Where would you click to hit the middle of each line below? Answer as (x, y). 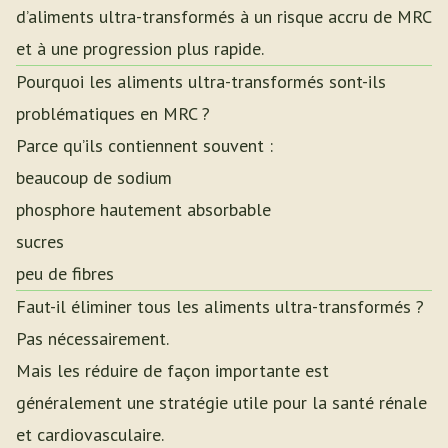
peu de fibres (65, 273)
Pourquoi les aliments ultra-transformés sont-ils (201, 81)
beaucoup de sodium (94, 177)
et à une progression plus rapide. (140, 48)
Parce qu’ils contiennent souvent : (144, 145)
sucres (40, 241)
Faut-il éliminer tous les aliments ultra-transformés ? (220, 306)
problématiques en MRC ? (113, 113)
